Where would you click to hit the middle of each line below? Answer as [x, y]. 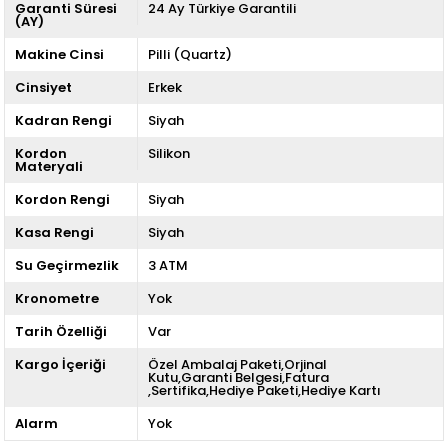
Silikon [168, 153]
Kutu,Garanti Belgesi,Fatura [238, 377]
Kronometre [57, 298]
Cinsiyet [44, 87]
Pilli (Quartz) [189, 54]
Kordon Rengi [63, 199]
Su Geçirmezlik [67, 265]
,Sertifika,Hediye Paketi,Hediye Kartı [264, 390]
